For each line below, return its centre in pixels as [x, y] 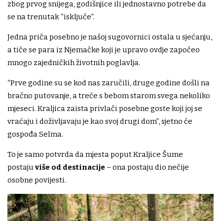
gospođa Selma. [35, 134]
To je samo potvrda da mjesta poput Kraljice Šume [95, 155]
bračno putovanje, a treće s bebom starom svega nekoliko [109, 96]
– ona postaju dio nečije [147, 167]
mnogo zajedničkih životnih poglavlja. [74, 63]
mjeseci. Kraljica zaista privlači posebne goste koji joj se [105, 109]
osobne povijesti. [37, 180]
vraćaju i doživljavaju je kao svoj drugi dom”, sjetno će [100, 122]
